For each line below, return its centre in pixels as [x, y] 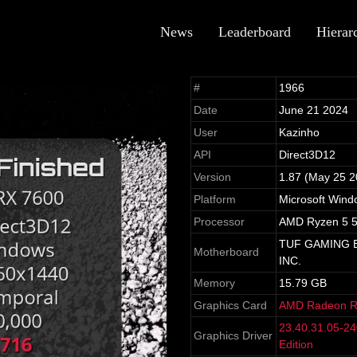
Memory [215, 283]
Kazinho [300, 132]
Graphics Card [231, 305]
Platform [215, 199]
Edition [296, 344]
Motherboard [227, 252]
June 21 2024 [314, 110]
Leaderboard [255, 32]
